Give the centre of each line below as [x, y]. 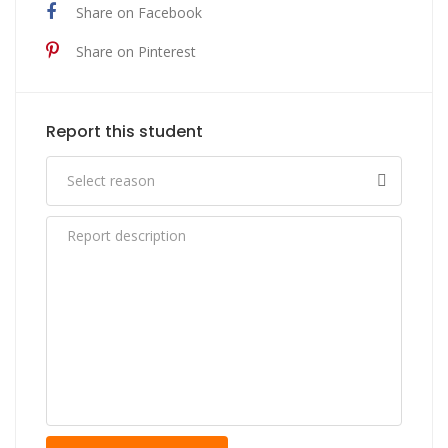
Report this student [124, 131]
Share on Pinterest [136, 51]
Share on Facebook [139, 12]
